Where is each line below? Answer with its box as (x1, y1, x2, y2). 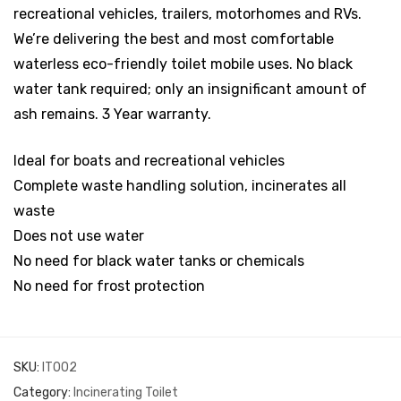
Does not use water (13, 227, 144, 244)
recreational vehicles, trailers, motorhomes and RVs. (13, 5, 362, 22)
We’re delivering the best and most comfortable (13, 30, 334, 47)
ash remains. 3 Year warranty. (13, 106, 211, 123)
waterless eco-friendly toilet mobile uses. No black (13, 55, 353, 73)
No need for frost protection (13, 277, 205, 294)
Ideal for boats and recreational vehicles (13, 152, 285, 169)
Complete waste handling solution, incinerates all (13, 177, 346, 194)
